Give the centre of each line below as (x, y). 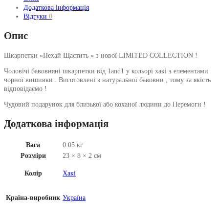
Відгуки (36, 16)
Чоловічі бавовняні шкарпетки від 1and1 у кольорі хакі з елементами (106, 71)
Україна (74, 197)
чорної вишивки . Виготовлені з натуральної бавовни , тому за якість (107, 80)
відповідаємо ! (25, 88)
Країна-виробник (33, 197)
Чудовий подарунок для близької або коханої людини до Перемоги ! (105, 104)
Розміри (33, 155)
